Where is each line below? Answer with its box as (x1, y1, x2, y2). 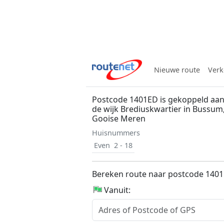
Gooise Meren (92, 113, 145, 124)
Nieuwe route (154, 65, 200, 74)
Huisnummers (92, 128, 140, 137)
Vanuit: (104, 184, 130, 195)
